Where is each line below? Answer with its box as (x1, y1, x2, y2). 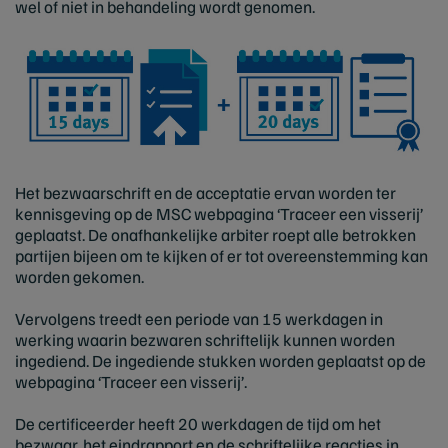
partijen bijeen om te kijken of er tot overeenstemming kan (15, 244, 428, 266)
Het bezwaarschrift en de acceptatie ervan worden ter (15, 181, 396, 203)
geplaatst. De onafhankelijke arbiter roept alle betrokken (15, 223, 416, 245)
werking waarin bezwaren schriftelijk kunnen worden (15, 328, 395, 350)
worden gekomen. (15, 265, 144, 287)
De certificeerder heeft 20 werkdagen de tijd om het (15, 412, 381, 434)
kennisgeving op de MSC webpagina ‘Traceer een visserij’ (15, 202, 423, 224)
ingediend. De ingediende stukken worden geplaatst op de (15, 349, 426, 371)
